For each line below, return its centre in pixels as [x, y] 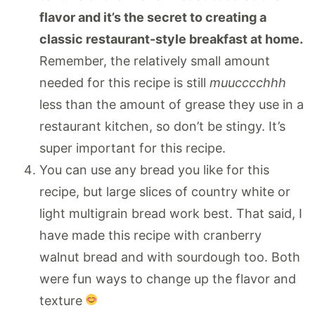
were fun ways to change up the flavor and [168, 279]
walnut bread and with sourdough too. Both [170, 257]
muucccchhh [248, 83]
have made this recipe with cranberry [150, 236]
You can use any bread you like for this [154, 170]
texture [63, 301]
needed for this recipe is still [124, 83]
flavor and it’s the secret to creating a [153, 18]
